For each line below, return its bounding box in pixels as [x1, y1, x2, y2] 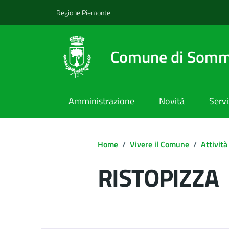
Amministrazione [68, 94, 134, 108]
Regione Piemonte [56, 7, 110, 18]
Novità [158, 94, 185, 108]
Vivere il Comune [129, 138, 189, 150]
